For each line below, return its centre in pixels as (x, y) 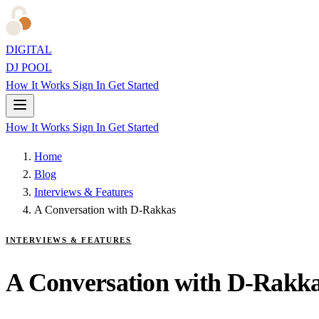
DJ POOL (29, 67)
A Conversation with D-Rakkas (105, 210)
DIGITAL (29, 49)
